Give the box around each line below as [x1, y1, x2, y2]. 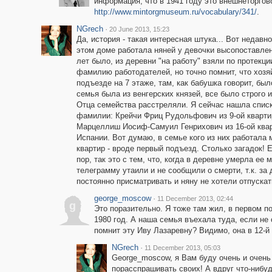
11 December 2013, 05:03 [144, 244, 220, 251]
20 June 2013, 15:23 [109, 25, 169, 33]
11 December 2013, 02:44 [157, 195, 233, 202]
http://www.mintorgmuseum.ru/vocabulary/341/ [93, 7, 257, 16]
